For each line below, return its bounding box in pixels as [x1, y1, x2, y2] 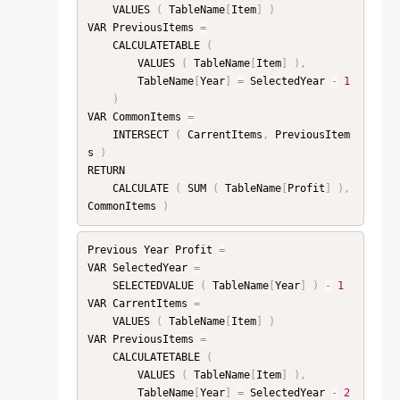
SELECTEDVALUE [112, 279, 200, 293]
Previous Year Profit [87, 244, 219, 257]
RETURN [87, 164, 125, 178]
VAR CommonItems [87, 111, 187, 124]
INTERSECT [112, 129, 175, 142]
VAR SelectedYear [87, 262, 194, 275]
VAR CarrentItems [87, 297, 194, 311]
